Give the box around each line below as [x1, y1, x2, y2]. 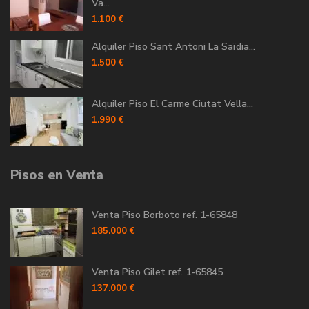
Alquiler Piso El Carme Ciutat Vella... [92, 97, 253, 110]
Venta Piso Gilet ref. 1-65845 [92, 265, 223, 279]
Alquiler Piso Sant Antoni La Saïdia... [92, 39, 255, 53]
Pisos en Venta [10, 166, 103, 184]
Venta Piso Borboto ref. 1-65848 [92, 208, 237, 221]
